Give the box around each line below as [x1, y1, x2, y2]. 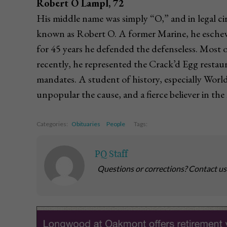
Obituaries [71, 120, 100, 128]
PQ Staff [95, 148, 128, 160]
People [106, 120, 125, 128]
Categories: [36, 120, 69, 128]
